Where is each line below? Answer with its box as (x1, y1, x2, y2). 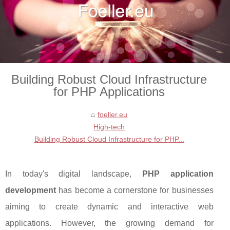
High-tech (93, 123, 125, 131)
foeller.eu (98, 110, 128, 119)
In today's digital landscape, (5, 169, 142, 179)
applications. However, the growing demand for (5, 219, 214, 228)
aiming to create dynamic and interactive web (5, 202, 214, 212)
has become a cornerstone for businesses (56, 186, 214, 195)
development (5, 186, 56, 195)
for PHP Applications (53, 85, 165, 99)
